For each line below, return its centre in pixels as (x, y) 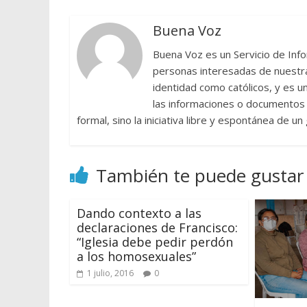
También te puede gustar (200, 175)
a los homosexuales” (136, 256)
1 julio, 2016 (110, 273)
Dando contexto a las (139, 213)
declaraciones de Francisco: (157, 227)
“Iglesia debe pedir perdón (155, 242)
